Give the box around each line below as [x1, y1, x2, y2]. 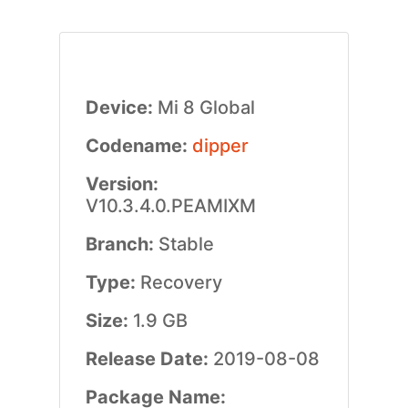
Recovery [139, 271, 222, 293]
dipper [191, 135, 249, 157]
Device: [85, 97, 158, 118]
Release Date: [85, 348, 213, 370]
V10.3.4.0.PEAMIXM [85, 195, 256, 217]
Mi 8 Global [157, 97, 255, 118]
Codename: [85, 135, 192, 157]
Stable [158, 233, 214, 255]
